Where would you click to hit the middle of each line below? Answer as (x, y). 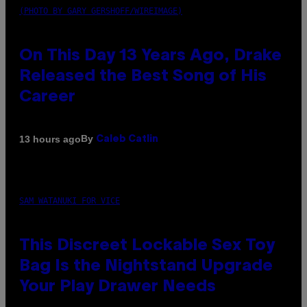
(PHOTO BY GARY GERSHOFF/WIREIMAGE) (101, 11)
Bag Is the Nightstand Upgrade (146, 267)
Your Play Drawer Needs (118, 287)
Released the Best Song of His (143, 77)
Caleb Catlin (127, 140)
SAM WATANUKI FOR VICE (70, 201)
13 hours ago (50, 139)
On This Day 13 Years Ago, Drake (150, 57)
